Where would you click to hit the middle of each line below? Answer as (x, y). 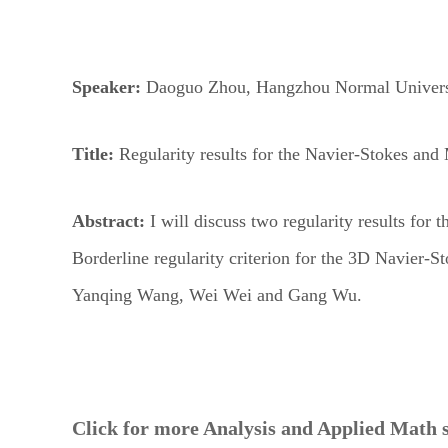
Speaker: (106, 87)
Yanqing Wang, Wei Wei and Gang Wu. (217, 295)
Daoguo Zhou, (198, 87)
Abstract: (111, 221)
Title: (93, 154)
